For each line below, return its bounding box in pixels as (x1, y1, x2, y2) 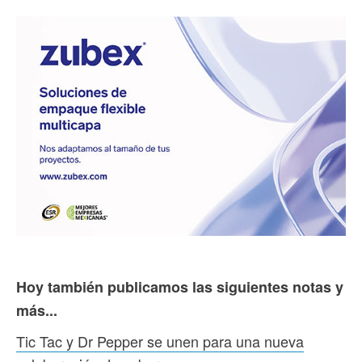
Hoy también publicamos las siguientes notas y (16, 276, 343, 298)
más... (16, 300, 57, 322)
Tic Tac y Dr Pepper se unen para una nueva (16, 330, 304, 352)
